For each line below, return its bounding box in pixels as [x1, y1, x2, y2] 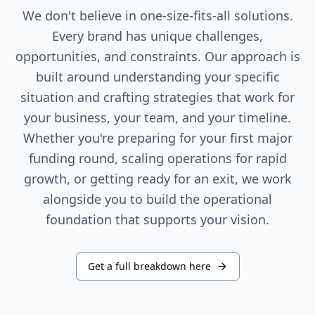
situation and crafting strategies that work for [20, 89, 295, 105]
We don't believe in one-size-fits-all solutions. [22, 7, 293, 24]
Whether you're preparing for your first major [22, 129, 292, 146]
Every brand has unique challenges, [52, 27, 263, 44]
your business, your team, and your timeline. [24, 109, 291, 126]
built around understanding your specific [35, 68, 280, 85]
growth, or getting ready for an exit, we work [23, 170, 292, 187]
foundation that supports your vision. [46, 211, 269, 228]
